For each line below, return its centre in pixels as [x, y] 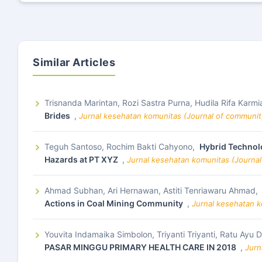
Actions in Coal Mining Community [115, 203]
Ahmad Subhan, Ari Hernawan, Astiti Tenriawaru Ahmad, [152, 190]
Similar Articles [74, 62]
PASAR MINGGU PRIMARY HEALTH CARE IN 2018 [141, 247]
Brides [58, 116]
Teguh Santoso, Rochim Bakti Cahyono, [121, 146]
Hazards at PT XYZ [82, 159]
